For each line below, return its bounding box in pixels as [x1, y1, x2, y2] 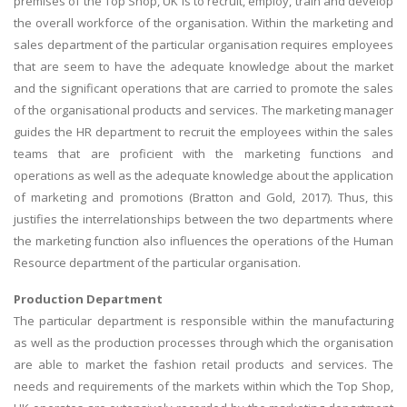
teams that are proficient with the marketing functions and [14, 145, 393, 163]
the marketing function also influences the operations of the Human [14, 233, 393, 250]
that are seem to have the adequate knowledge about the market [14, 58, 393, 75]
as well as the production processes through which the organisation [14, 333, 393, 351]
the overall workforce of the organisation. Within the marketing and [14, 15, 393, 32]
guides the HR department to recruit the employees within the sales [14, 124, 393, 141]
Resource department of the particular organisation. [14, 254, 301, 272]
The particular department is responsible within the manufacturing [14, 312, 393, 329]
